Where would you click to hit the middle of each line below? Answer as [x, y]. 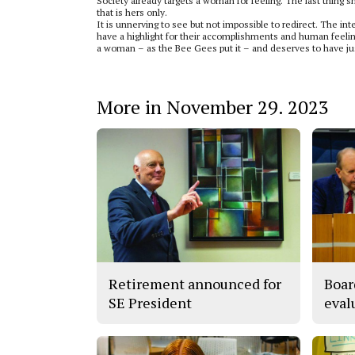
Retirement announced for [195, 283]
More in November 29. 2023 [213, 107]
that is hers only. [133, 12]
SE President [150, 302]
